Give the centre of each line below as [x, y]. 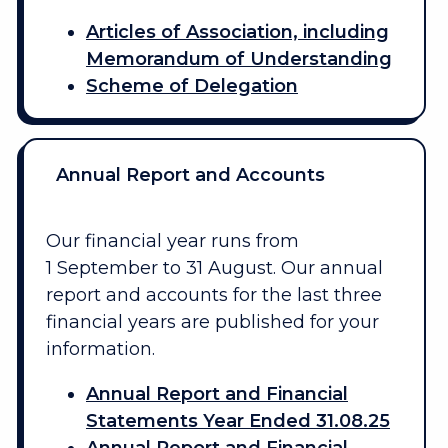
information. [100, 349]
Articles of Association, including [237, 32]
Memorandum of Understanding [238, 59]
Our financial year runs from [172, 241]
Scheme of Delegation [191, 86]
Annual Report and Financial [216, 394]
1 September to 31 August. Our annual [214, 268]
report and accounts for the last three [213, 295]
